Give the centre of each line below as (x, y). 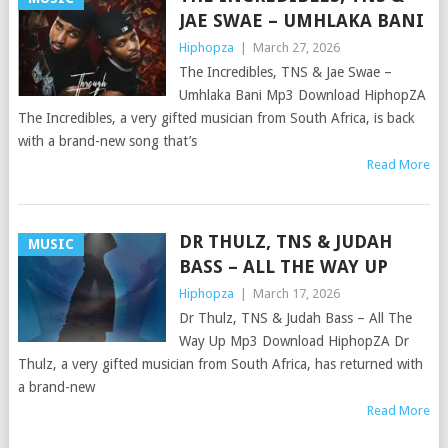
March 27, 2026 (296, 47)
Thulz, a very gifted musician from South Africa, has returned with (220, 364)
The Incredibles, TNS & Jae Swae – (285, 72)
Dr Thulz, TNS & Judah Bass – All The (295, 318)
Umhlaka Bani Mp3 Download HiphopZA (302, 95)
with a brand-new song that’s (107, 141)
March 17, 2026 (296, 293)
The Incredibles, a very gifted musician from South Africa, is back (216, 118)
